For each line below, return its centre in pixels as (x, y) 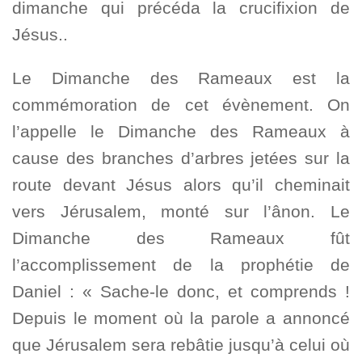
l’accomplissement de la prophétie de (181, 264)
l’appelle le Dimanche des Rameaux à (181, 131)
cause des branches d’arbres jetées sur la (181, 158)
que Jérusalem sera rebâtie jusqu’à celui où (181, 344)
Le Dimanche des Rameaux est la (181, 78)
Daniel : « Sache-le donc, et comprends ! (181, 291)
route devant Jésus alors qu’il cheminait (181, 184)
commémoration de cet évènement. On (181, 104)
